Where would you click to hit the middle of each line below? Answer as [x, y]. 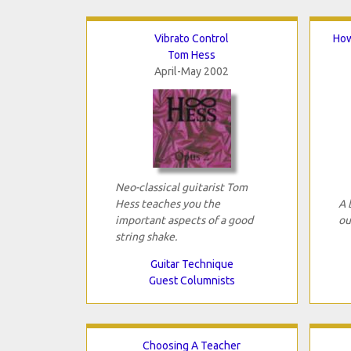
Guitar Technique [192, 264]
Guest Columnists [192, 280]
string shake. [146, 236]
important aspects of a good [184, 220]
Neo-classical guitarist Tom [181, 187]
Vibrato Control [192, 38]
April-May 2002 [192, 71]
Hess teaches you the [167, 203]
